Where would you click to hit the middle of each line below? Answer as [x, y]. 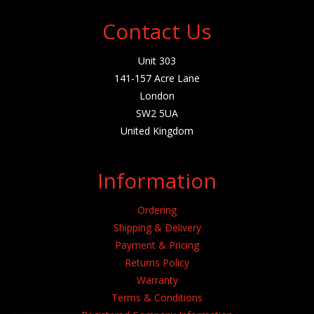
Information [157, 181]
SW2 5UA [157, 114]
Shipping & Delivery [157, 228]
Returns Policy [157, 263]
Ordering [157, 210]
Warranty [157, 280]
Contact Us [157, 32]
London [157, 96]
